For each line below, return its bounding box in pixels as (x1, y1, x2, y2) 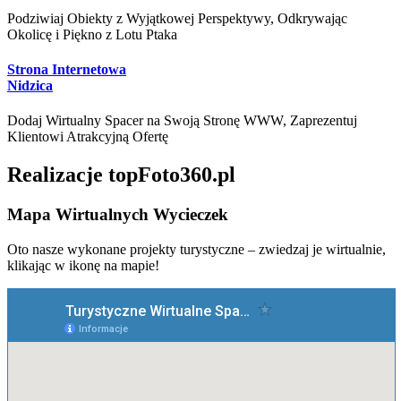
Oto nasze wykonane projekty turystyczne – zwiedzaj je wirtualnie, (7, 241, 386, 257)
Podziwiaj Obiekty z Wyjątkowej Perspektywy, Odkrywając (7, 10, 347, 26)
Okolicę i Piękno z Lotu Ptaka (7, 26, 177, 42)
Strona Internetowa (7, 61, 126, 77)
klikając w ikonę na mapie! (7, 257, 159, 273)
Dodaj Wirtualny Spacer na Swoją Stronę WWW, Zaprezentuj (7, 113, 357, 129)
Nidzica (7, 77, 53, 93)
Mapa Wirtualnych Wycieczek (7, 204, 228, 224)
